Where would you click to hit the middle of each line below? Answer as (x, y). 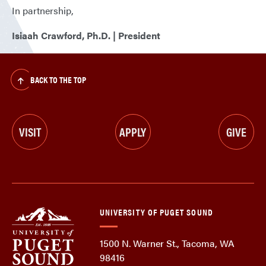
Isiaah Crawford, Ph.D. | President (86, 36)
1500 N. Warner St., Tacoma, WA (167, 243)
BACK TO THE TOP (58, 80)
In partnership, (43, 11)
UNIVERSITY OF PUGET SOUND (156, 212)
